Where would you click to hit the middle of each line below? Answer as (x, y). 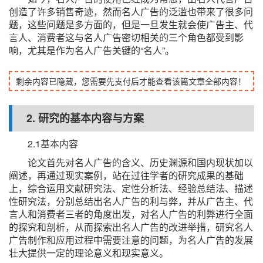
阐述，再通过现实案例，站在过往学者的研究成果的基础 (126, 175)
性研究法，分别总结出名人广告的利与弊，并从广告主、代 (131, 201)
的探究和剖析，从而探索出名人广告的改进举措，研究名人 (131, 227)
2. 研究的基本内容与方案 (85, 118)
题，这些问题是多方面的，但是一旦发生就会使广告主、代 (131, 24)
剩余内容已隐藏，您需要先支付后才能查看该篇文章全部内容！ (131, 81)
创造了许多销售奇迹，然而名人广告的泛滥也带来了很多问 (131, 11)
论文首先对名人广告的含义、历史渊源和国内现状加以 (140, 162)
